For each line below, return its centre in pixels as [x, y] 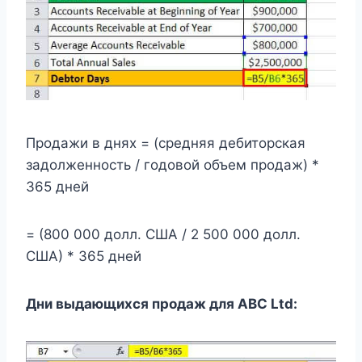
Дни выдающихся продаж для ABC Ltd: [162, 304]
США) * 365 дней [84, 257]
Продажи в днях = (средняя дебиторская [166, 143]
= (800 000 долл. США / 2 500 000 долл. [163, 235]
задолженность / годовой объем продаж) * [173, 165]
